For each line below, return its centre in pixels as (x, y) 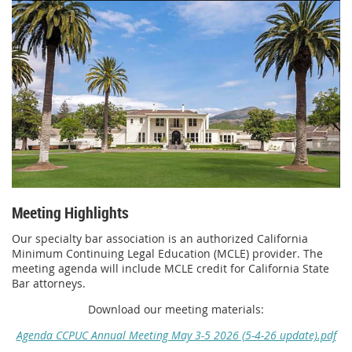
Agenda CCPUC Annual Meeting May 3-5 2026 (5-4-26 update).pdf (176, 335)
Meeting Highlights (70, 212)
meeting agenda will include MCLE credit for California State (170, 268)
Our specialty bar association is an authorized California (160, 238)
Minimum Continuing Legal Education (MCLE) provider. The (167, 253)
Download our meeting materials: (176, 309)
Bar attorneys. (50, 283)
